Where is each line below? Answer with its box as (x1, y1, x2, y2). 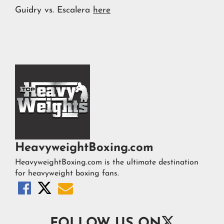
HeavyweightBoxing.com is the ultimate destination (15, 158, 198, 166)
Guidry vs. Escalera (15, 6, 93, 15)
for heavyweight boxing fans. (15, 169, 119, 177)
